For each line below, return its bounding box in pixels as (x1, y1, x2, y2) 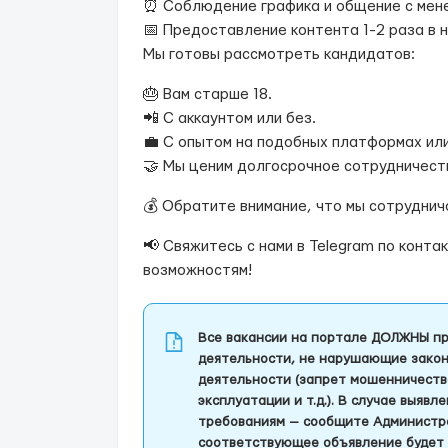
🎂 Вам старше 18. (143, 87, 272, 102)
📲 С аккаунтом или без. (143, 111, 316, 126)
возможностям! (143, 263, 252, 278)
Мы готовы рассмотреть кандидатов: (143, 47, 415, 62)
